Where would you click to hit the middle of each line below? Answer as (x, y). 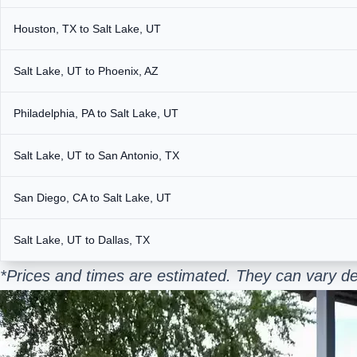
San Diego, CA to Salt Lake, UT (92, 197)
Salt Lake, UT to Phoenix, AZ (86, 71)
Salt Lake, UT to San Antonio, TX (96, 155)
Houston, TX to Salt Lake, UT (87, 28)
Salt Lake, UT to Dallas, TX (82, 239)
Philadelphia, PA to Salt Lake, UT (96, 113)
